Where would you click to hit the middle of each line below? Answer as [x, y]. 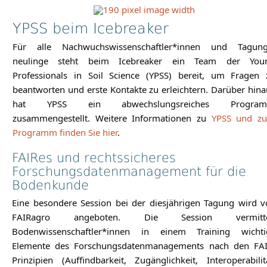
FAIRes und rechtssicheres [94, 158]
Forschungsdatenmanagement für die [129, 172]
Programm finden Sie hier [65, 132]
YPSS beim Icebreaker [91, 29]
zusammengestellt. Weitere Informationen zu [112, 118]
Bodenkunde [50, 185]
